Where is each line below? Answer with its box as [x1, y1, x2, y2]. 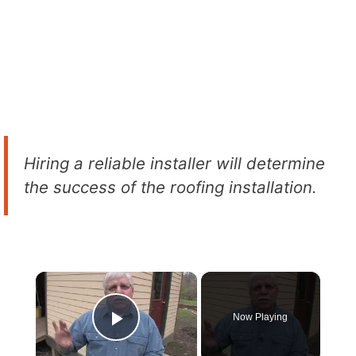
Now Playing [233, 311, 288, 323]
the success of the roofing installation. [24, 176, 317, 197]
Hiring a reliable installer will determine [24, 153, 325, 173]
